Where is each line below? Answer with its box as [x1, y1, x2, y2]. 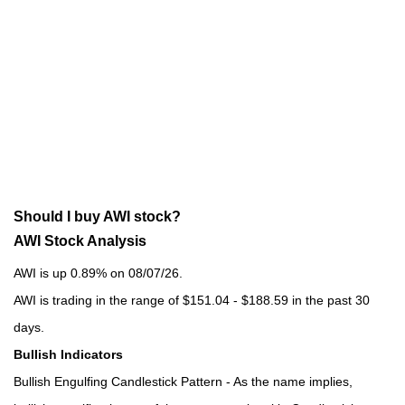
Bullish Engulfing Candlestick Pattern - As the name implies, [14, 373, 353, 389]
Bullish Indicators [14, 346, 123, 362]
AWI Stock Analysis [14, 232, 146, 249]
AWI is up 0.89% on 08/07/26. [14, 265, 183, 280]
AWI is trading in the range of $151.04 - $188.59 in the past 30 [14, 292, 370, 307]
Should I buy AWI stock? [14, 208, 181, 224]
